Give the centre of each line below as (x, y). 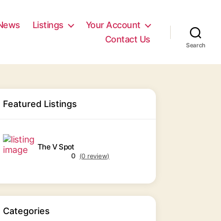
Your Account (113, 25)
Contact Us (128, 39)
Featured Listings (40, 104)
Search (196, 45)
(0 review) (94, 156)
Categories (26, 211)
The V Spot (56, 147)
